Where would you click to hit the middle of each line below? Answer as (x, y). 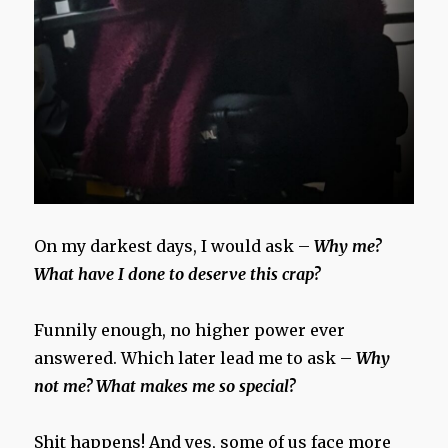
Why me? (348, 246)
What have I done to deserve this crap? (177, 274)
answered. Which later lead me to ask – (195, 358)
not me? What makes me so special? (165, 386)
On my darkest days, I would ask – (174, 246)
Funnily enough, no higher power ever (190, 330)
